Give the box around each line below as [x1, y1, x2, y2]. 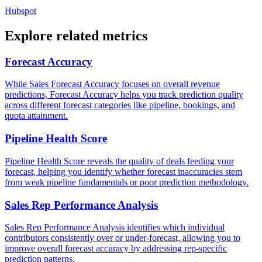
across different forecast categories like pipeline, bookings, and [5, 100, 235, 111]
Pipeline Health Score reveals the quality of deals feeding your [5, 156, 234, 166]
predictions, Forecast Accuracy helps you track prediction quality [5, 89, 243, 100]
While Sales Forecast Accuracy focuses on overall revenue [5, 79, 220, 89]
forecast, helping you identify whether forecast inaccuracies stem [5, 166, 242, 177]
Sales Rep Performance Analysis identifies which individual [5, 222, 225, 233]
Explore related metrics [5, 27, 147, 43]
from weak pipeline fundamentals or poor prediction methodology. [5, 177, 249, 187]
